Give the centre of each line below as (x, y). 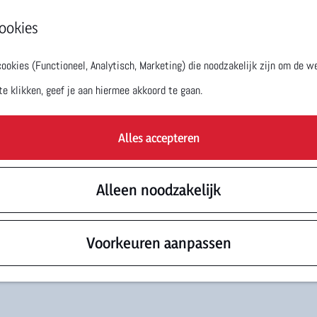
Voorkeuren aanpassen (158, 243)
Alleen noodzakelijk (158, 190)
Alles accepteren (158, 138)
